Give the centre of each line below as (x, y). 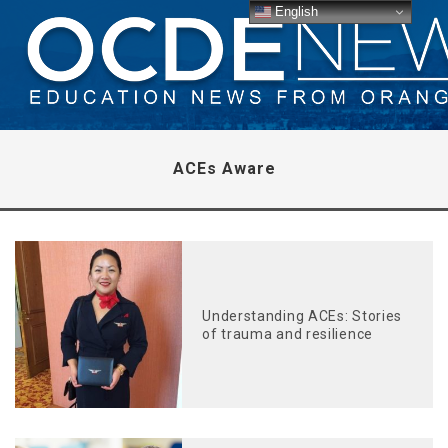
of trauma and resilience (287, 333)
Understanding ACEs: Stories (302, 315)
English (295, 11)
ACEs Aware (224, 168)
